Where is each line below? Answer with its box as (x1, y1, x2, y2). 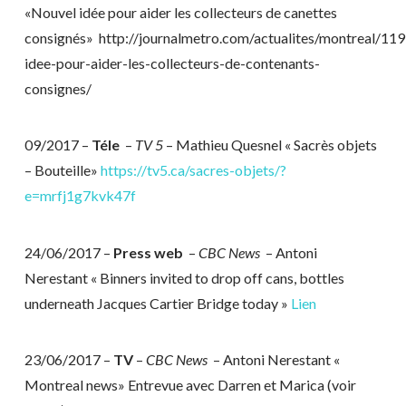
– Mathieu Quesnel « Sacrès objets (165, 136, 377, 154)
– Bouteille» (24, 161, 101, 179)
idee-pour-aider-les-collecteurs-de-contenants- (24, 53, 320, 72)
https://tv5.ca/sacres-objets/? (100, 161, 286, 179)
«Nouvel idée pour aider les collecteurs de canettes (24, 3, 337, 21)
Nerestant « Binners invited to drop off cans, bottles (24, 268, 344, 286)
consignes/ (24, 79, 92, 97)
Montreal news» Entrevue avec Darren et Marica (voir (24, 375, 356, 393)
